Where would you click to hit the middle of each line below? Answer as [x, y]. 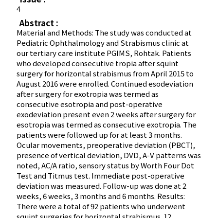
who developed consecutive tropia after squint [98, 63]
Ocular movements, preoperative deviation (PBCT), [106, 145]
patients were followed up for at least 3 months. [100, 135]
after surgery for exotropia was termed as [88, 94]
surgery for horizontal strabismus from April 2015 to [105, 73]
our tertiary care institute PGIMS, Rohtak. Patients [104, 53]
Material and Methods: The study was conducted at [104, 33]
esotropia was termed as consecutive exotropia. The [107, 125]
